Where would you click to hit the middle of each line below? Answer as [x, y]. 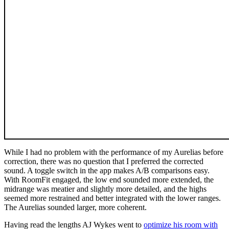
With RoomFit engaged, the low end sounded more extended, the [109, 180]
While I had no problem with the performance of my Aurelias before [114, 152]
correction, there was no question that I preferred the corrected [104, 162]
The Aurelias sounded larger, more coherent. [75, 208]
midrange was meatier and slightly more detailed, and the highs [105, 189]
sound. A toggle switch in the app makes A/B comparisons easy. [107, 171]
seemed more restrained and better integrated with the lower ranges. [112, 198]
